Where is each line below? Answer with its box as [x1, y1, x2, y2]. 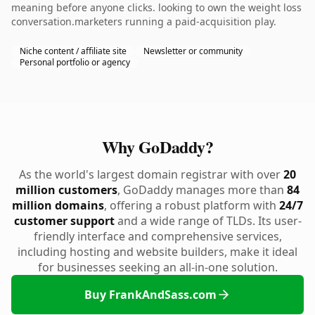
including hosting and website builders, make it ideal [18, 244, 297, 259]
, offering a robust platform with [104, 198, 279, 213]
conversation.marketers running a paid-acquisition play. [11, 15, 276, 28]
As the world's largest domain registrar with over [19, 167, 283, 182]
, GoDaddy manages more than [117, 182, 287, 198]
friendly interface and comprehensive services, [33, 229, 282, 244]
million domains [12, 198, 104, 213]
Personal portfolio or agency [20, 56, 130, 68]
